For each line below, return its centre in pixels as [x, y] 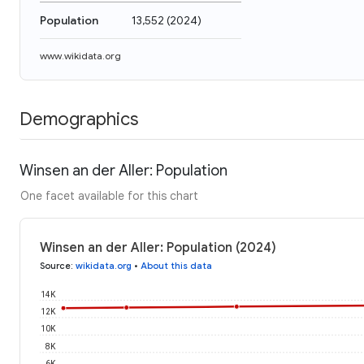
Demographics [79, 119]
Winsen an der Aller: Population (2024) [158, 247]
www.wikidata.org [80, 56]
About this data [176, 265]
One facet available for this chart [109, 195]
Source [55, 265]
